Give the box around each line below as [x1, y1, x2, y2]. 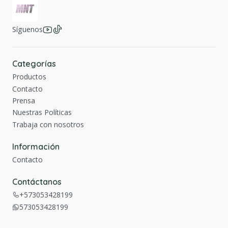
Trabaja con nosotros [12, 119, 84, 129]
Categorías [12, 58, 56, 69]
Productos [12, 72, 46, 82]
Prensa [12, 95, 35, 105]
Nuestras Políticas [12, 107, 72, 118]
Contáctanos [12, 177, 62, 187]
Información [12, 141, 60, 152]
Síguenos [12, 24, 43, 34]
